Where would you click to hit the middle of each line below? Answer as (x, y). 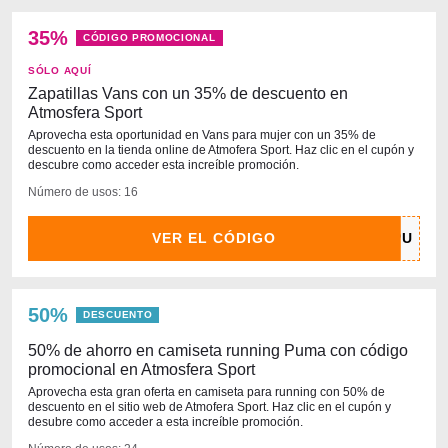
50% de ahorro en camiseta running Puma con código (218, 350)
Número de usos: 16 (83, 192)
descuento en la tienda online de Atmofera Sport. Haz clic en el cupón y (221, 150)
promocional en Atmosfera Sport (141, 369)
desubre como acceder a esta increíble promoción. (165, 422)
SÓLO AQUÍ (60, 70)
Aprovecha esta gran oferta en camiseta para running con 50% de (206, 392)
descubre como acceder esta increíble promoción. (163, 165)
